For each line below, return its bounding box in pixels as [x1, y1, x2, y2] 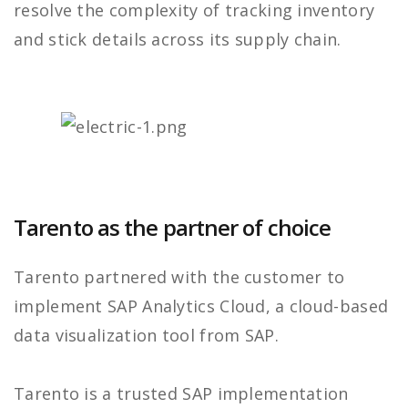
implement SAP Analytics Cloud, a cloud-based [14, 295, 389, 318]
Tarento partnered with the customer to [14, 266, 345, 289]
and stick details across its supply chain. [14, 28, 342, 51]
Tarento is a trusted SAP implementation [14, 382, 349, 405]
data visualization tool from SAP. [14, 324, 279, 347]
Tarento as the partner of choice [14, 212, 331, 243]
